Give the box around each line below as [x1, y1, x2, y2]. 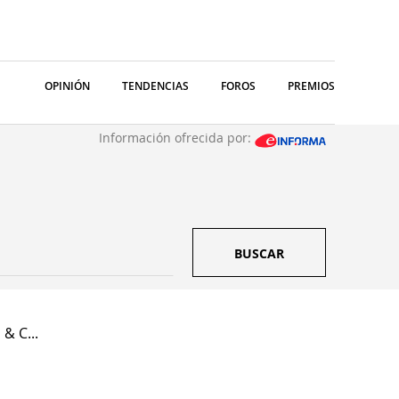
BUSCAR [234, 245, 284, 262]
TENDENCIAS [122, 78, 189, 94]
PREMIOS [288, 78, 335, 94]
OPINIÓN [45, 78, 90, 94]
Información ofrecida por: [99, 129, 255, 146]
